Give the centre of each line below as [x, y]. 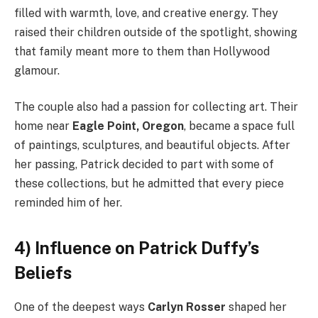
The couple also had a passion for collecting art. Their [156, 107]
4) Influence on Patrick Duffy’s [137, 247]
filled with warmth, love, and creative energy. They [146, 13]
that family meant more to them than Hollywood [142, 51]
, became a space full [239, 126]
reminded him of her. [68, 203]
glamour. [37, 70]
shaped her [256, 307]
